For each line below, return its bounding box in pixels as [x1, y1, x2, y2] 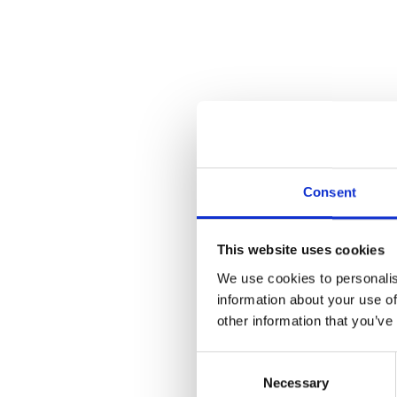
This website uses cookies [216, 242, 385, 258]
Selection [196, 375, 250, 391]
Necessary [263, 374, 329, 390]
